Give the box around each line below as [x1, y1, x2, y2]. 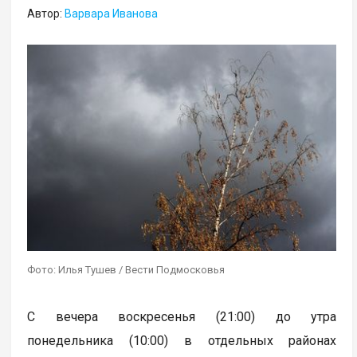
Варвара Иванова [65, 7, 159, 21]
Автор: [27, 7, 65, 21]
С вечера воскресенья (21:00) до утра [27, 308, 337, 324]
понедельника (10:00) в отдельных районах [27, 332, 337, 348]
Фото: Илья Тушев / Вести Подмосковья [27, 263, 226, 276]
